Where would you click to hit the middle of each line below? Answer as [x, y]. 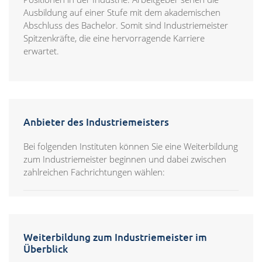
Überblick [46, 249]
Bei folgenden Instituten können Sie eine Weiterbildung [131, 146]
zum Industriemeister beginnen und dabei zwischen [125, 159]
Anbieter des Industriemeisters [96, 122]
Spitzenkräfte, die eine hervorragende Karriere [114, 38]
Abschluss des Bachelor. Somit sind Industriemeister [126, 25]
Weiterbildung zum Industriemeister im [115, 237]
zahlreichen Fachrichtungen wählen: [94, 172]
